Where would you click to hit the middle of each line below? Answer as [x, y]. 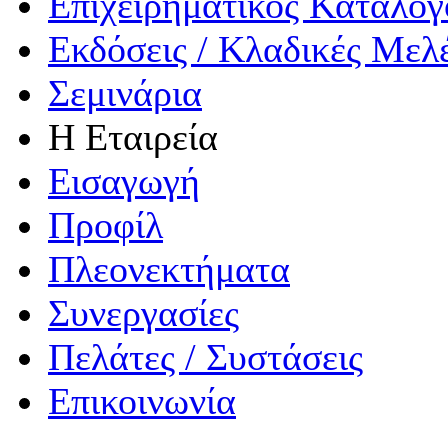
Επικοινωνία [142, 401]
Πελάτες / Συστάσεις [205, 357]
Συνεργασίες [143, 313]
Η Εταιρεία [133, 137]
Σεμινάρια [125, 93]
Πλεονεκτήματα [169, 269]
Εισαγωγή [124, 181]
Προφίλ [105, 225]
